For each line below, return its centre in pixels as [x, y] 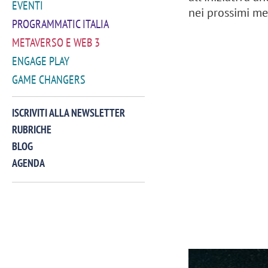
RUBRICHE [32, 130]
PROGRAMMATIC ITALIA [60, 24]
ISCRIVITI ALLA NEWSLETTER [68, 113]
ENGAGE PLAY [41, 61]
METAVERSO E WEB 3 [56, 42]
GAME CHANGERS [49, 80]
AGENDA [28, 163]
